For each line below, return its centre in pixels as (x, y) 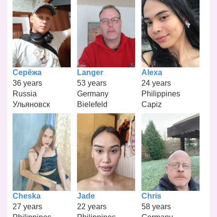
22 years (92, 206)
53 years (92, 83)
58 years (156, 206)
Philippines (161, 93)
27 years (28, 206)
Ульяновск (31, 104)
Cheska (27, 196)
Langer (90, 72)
